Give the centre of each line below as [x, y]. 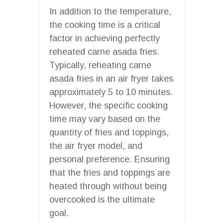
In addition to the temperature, [110, 11]
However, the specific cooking [109, 105]
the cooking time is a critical [105, 25]
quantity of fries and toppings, [109, 132]
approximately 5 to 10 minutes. [111, 92]
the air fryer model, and [96, 146]
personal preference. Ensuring [110, 159]
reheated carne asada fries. [104, 52]
